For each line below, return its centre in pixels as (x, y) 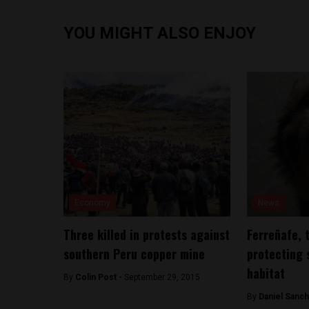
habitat (266, 273)
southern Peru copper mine (134, 254)
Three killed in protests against (147, 235)
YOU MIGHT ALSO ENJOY (160, 33)
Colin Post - (100, 277)
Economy (92, 203)
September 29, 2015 (162, 277)
